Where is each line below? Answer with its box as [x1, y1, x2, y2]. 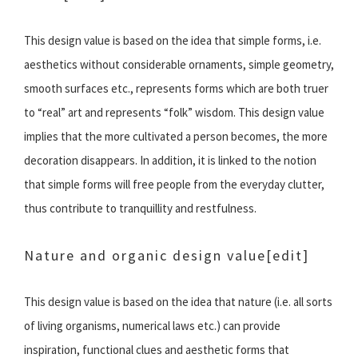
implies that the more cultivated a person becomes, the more [24, 129, 328, 145]
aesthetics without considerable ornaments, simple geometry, [24, 57, 334, 73]
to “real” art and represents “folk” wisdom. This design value [24, 105, 324, 121]
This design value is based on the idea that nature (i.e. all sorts [24, 294, 332, 310]
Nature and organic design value [24, 246, 266, 265]
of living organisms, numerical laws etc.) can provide [24, 318, 280, 334]
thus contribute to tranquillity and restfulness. [24, 201, 257, 217]
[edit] [266, 246, 309, 265]
